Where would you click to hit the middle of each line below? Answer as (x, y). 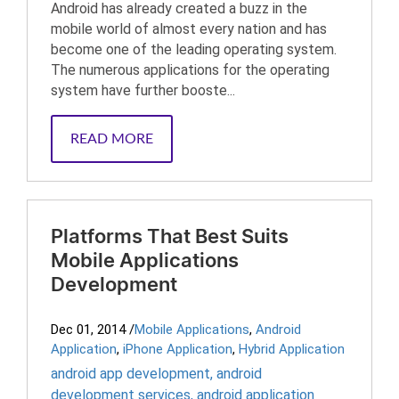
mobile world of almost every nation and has (189, 29)
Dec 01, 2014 (88, 330)
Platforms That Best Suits (170, 237)
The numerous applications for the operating (190, 70)
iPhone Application (178, 349)
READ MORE (112, 139)
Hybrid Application (292, 349)
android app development (130, 374)
